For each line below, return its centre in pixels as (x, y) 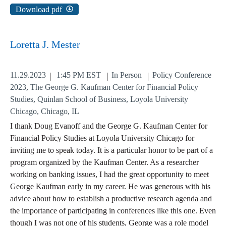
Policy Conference (182, 75)
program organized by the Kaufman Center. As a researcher (104, 162)
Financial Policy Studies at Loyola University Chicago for (102, 138)
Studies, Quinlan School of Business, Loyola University (99, 99)
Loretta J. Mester (45, 45)
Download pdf (39, 10)
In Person (127, 75)
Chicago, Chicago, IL (45, 111)
